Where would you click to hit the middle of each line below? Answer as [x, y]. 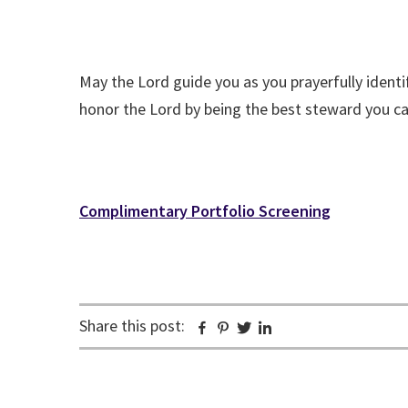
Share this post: [132, 326]
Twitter [277, 328]
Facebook [242, 328]
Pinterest [262, 328]
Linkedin [301, 328]
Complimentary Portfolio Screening [205, 211]
